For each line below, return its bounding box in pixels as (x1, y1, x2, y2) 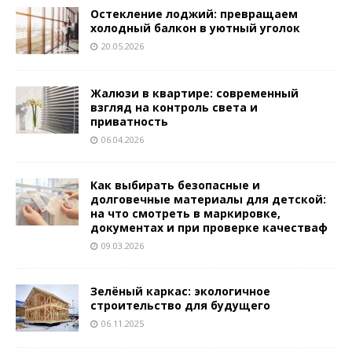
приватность (90, 114, 168, 130)
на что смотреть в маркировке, (90, 206, 280, 222)
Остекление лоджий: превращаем (90, 6, 298, 22)
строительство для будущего (90, 298, 270, 313)
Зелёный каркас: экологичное (90, 284, 270, 299)
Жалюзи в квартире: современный (90, 86, 299, 101)
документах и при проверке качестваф (90, 220, 328, 236)
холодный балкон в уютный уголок (90, 20, 300, 36)
